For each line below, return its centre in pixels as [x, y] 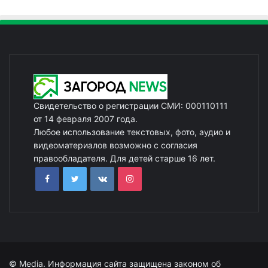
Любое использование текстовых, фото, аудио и [132, 132]
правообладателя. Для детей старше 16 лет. [124, 158]
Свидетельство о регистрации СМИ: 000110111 [131, 105]
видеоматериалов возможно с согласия [115, 145]
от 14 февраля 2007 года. [86, 118]
